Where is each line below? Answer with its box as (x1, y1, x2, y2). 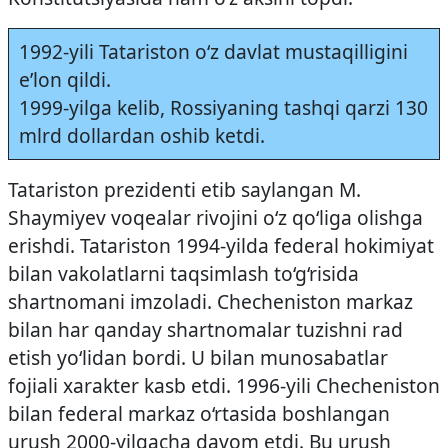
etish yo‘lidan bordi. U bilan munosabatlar (8, 344, 388, 371)
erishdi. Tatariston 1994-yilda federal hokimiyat (8, 232, 434, 259)
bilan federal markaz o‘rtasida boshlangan (8, 400, 390, 427)
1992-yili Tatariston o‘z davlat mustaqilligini (18, 38, 408, 65)
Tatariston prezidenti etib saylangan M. (8, 176, 361, 203)
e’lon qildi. (18, 66, 111, 93)
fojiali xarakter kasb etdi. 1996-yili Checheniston (8, 372, 440, 399)
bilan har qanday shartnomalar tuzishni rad (8, 316, 403, 343)
